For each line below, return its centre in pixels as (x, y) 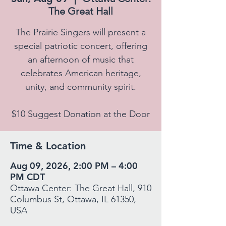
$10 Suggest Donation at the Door (81, 114)
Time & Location (48, 146)
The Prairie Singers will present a (81, 32)
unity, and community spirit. (81, 87)
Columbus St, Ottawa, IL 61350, (73, 199)
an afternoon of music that (81, 60)
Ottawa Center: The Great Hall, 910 (81, 188)
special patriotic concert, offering (81, 46)
